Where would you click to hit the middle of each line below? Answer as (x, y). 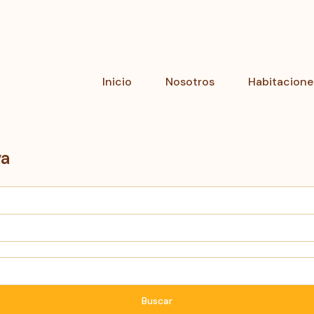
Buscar (157, 301)
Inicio (117, 82)
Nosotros (190, 82)
